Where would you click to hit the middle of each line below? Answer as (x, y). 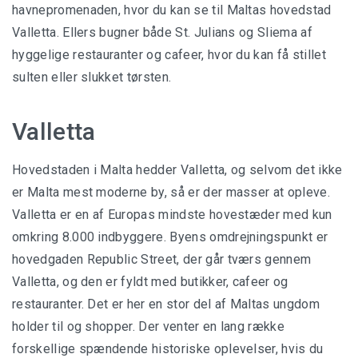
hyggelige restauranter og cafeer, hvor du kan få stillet (169, 55)
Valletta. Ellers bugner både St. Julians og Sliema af (162, 33)
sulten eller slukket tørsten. (92, 78)
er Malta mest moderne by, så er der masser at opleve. (171, 193)
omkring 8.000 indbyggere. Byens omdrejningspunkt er (170, 237)
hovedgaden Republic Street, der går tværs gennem (162, 260)
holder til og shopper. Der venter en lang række (149, 327)
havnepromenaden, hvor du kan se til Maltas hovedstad (172, 10)
